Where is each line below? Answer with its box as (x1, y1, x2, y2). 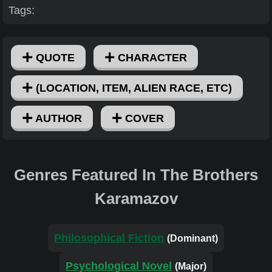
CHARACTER (115, 51, 188, 64)
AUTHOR (32, 112, 82, 124)
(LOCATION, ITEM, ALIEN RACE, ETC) (32, 81, 232, 94)
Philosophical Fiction (54, 232, 164, 245)
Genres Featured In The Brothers (14, 166, 258, 185)
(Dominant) (167, 233, 218, 244)
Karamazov (94, 189, 178, 208)
